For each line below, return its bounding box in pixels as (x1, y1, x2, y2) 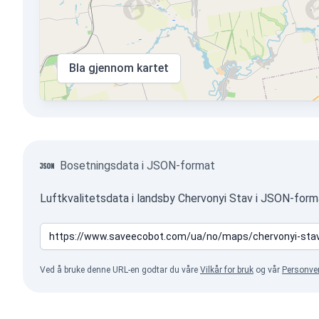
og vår (253, 265, 282, 275)
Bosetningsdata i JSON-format (60, 159, 215, 172)
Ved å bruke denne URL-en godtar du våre (40, 265, 200, 275)
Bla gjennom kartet (69, 61, 169, 75)
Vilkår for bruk (200, 265, 253, 275)
